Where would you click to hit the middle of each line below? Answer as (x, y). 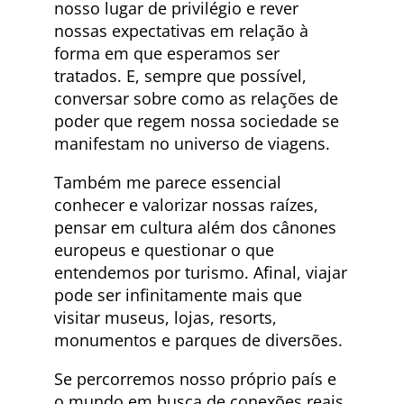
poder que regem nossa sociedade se (197, 121)
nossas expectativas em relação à (181, 31)
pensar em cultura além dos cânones (195, 228)
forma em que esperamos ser (167, 54)
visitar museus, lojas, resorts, (165, 318)
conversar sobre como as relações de (196, 99)
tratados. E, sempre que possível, (180, 76)
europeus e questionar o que (164, 250)
